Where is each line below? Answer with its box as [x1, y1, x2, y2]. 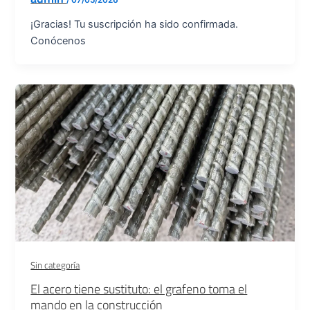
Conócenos [30, 34, 86, 47]
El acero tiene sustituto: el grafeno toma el [30, 280, 248, 299]
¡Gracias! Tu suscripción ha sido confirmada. [30, 17, 239, 30]
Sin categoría [30, 258, 80, 272]
